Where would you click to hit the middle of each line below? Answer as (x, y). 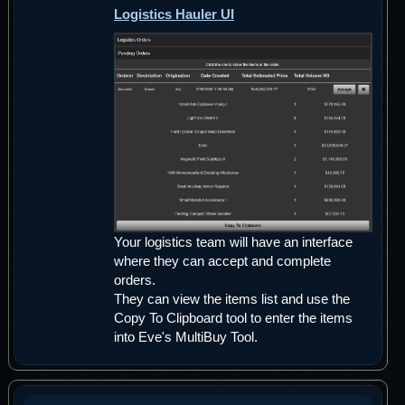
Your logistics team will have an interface (233, 241)
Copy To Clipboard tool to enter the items (233, 317)
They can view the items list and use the (232, 298)
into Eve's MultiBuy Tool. (186, 336)
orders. (135, 279)
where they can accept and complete (222, 260)
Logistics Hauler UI (174, 14)
